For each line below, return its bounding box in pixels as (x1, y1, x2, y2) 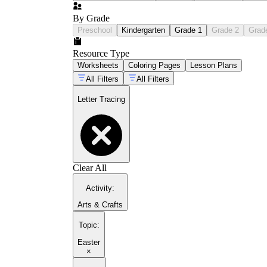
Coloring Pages (128, 60, 181, 70)
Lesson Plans (190, 60, 237, 70)
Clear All (73, 163, 107, 173)
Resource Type (73, 48, 129, 58)
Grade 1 (175, 25, 202, 35)
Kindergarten (122, 25, 165, 35)
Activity (86, 183, 112, 193)
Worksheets (77, 60, 119, 70)
